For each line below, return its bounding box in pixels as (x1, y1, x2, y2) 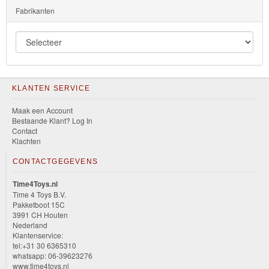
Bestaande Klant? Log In (12, 115, 92, 126)
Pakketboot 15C (13, 199, 65, 210)
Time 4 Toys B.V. (13, 189, 66, 200)
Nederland (13, 220, 47, 231)
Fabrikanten (16, 5, 55, 16)
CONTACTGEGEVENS (13, 157, 98, 166)
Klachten (12, 136, 41, 147)
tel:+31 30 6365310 (13, 240, 76, 251)
